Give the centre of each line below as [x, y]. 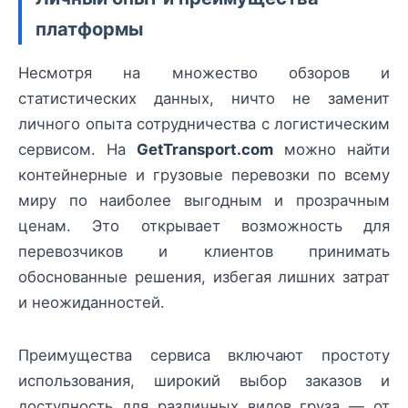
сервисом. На [77, 149]
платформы [89, 28]
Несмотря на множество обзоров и [204, 72]
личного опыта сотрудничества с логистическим [204, 123]
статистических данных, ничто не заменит [204, 98]
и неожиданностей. [92, 302]
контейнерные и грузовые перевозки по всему [204, 174]
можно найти [331, 149]
